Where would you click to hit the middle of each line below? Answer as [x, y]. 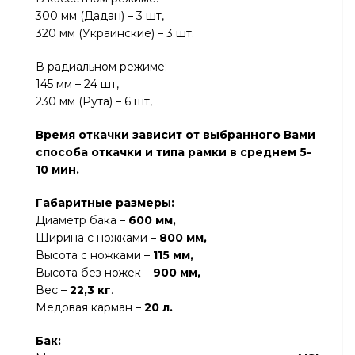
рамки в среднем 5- [248, 152]
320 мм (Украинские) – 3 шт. [115, 33]
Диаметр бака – [82, 220]
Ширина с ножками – [97, 238]
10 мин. [57, 170]
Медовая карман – [90, 307]
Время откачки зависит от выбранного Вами [176, 135]
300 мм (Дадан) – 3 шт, [100, 16]
